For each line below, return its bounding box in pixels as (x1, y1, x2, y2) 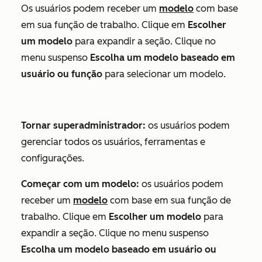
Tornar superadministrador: (21, 120, 146, 132)
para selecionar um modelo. (102, 68, 226, 80)
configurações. (21, 153, 84, 164)
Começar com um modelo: (21, 178, 139, 190)
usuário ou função (21, 68, 102, 80)
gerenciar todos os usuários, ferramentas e (21, 136, 205, 148)
